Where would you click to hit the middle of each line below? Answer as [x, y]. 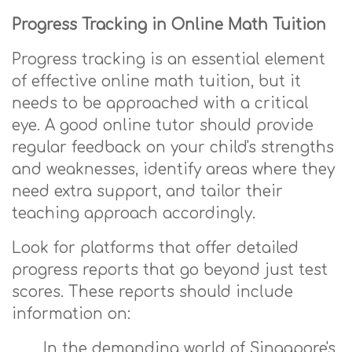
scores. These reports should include [152, 292]
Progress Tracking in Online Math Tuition [169, 25]
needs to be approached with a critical [160, 103]
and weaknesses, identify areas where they [173, 169]
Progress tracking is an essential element [169, 59]
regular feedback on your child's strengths [173, 147]
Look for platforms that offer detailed [155, 248]
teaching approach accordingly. [134, 213]
